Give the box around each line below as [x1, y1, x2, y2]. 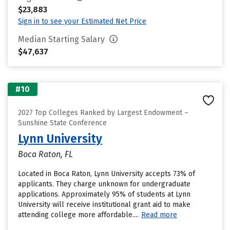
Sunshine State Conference [18, 119, 107, 127]
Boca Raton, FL [18, 149, 73, 159]
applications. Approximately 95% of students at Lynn [18, 190, 190, 199]
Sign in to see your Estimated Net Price [18, 17, 146, 26]
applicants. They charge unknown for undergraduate [18, 180, 190, 188]
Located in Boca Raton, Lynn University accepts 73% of [18, 169, 195, 178]
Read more [141, 210, 177, 219]
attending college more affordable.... [18, 210, 139, 219]
